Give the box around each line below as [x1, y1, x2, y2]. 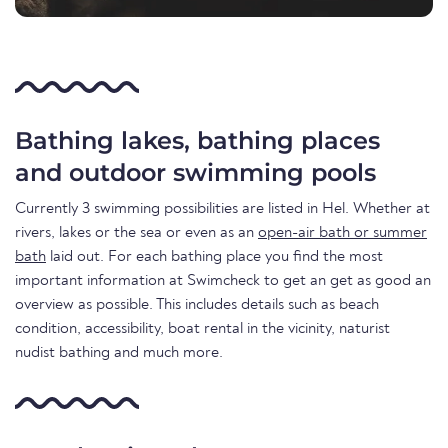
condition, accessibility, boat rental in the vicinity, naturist [15, 320, 390, 337]
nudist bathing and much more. [15, 344, 223, 361]
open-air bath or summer [258, 224, 427, 241]
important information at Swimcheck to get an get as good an [15, 272, 431, 289]
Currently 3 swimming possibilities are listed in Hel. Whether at [15, 200, 430, 217]
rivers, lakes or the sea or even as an [15, 224, 258, 241]
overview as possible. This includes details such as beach [15, 296, 379, 313]
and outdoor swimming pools [15, 157, 376, 187]
